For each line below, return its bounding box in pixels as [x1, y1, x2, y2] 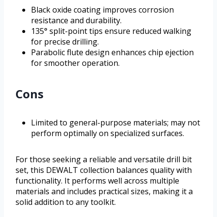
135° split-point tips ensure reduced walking [31, 25, 191, 36]
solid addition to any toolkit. [15, 196, 116, 207]
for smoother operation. [31, 57, 120, 68]
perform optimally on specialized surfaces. [31, 127, 184, 139]
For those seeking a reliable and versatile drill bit [15, 154, 192, 165]
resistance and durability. [31, 15, 122, 26]
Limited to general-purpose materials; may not [31, 117, 200, 128]
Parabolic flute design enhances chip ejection [31, 46, 194, 58]
